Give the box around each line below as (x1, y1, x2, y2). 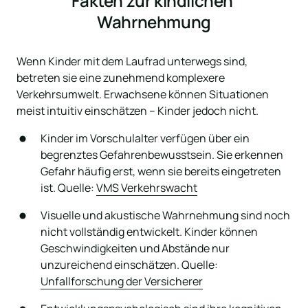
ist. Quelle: (41, 179, 97, 195)
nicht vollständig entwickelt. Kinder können (41, 223, 258, 239)
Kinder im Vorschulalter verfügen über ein (41, 130, 250, 146)
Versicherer (144, 273, 203, 289)
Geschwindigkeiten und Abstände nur (41, 240, 230, 256)
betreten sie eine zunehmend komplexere (16, 69, 225, 85)
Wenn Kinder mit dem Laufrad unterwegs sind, (16, 53, 247, 69)
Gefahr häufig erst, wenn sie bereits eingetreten (41, 163, 282, 179)
